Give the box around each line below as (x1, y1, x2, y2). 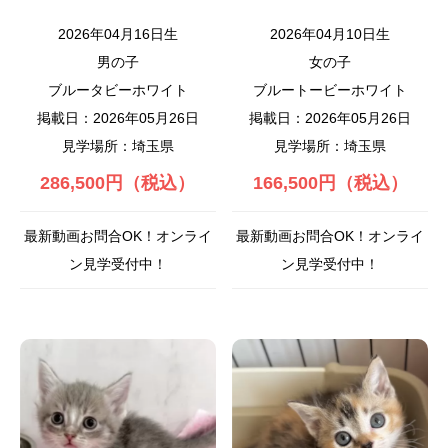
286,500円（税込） (40, 173, 196, 194)
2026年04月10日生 (270, 26, 391, 43)
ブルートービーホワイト (253, 82, 408, 99)
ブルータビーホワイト (47, 82, 188, 99)
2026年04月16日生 (57, 26, 178, 43)
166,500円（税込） (252, 173, 408, 194)
